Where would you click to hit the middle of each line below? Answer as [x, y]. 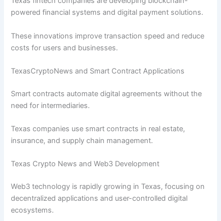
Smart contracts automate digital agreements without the [107, 93]
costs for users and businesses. [65, 48]
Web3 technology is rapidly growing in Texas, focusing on [108, 187]
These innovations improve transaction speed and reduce [108, 36]
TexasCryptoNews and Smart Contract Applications [98, 71]
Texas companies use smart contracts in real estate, [98, 129]
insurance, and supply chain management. [82, 141]
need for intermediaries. [51, 105]
